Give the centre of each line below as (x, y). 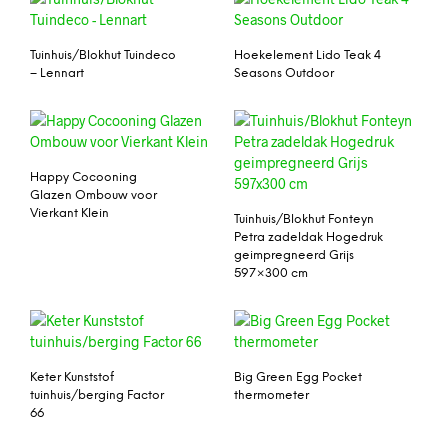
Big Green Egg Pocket (298, 377)
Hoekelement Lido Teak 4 (307, 55)
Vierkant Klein (69, 213)
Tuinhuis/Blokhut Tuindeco (103, 55)
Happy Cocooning (83, 177)
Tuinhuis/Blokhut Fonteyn (304, 219)
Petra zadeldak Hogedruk (308, 237)
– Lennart (57, 73)
